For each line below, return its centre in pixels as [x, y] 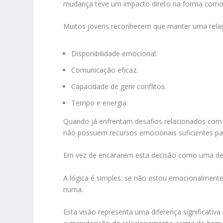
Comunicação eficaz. [105, 70]
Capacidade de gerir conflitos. [119, 86]
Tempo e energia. [100, 103]
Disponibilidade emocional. [114, 54]
